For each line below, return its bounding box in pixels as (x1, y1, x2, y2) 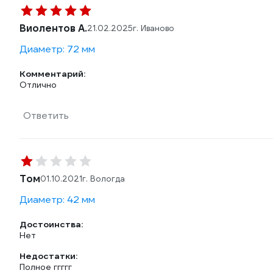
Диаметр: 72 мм (19, 43, 95, 55)
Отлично (19, 79, 57, 90)
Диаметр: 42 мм (19, 193, 95, 206)
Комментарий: (19, 68, 85, 79)
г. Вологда (82, 174, 125, 184)
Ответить (23, 109, 69, 122)
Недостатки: (19, 250, 77, 261)
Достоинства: (19, 219, 83, 230)
